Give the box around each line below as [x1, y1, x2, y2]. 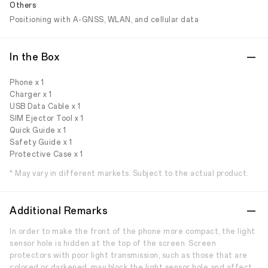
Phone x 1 [10, 78, 44, 87]
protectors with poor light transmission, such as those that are [10, 251, 248, 260]
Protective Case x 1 [10, 150, 83, 159]
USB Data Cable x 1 [10, 102, 80, 111]
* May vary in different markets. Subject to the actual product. [10, 169, 248, 178]
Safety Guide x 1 [10, 138, 72, 147]
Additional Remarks [10, 205, 108, 217]
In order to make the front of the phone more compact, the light [10, 227, 255, 236]
